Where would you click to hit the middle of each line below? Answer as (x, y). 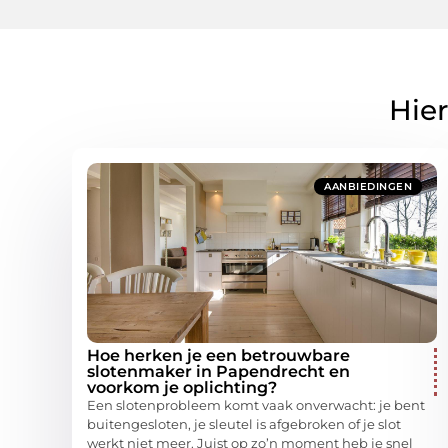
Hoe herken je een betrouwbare (218, 355)
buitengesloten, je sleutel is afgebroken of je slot (244, 423)
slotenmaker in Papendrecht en (218, 371)
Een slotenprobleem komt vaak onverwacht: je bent (256, 404)
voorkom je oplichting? (182, 387)
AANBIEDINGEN (368, 186)
